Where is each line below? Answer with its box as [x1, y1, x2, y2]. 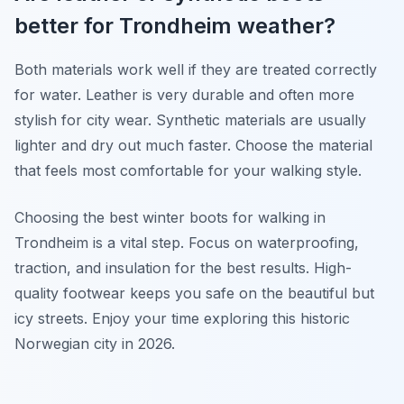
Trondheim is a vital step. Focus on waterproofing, [14, 234, 359, 252]
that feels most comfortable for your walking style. [14, 161, 362, 179]
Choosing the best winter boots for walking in [14, 208, 326, 226]
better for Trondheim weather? [14, 13, 335, 39]
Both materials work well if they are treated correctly [14, 60, 377, 78]
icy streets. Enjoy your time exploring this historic [14, 309, 350, 327]
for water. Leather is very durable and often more [14, 86, 354, 104]
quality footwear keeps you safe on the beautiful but [14, 284, 374, 302]
